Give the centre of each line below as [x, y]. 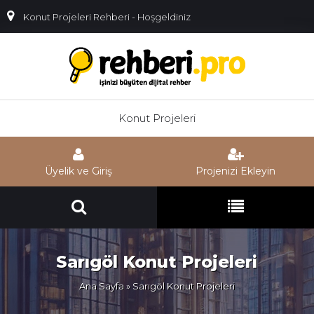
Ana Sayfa [101, 286]
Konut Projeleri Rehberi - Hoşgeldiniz [105, 17]
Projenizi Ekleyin [235, 171]
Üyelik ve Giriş [78, 171]
